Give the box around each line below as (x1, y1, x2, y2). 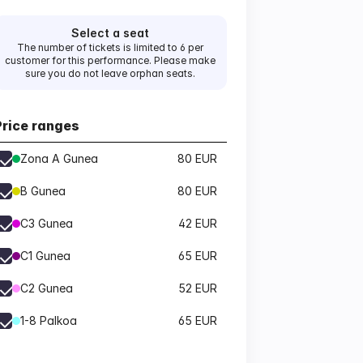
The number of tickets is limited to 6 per (17, 41, 203, 53)
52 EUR (178, 281, 217, 295)
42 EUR (178, 216, 217, 230)
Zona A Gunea (20, 152, 98, 165)
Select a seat (71, 26, 149, 40)
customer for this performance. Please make (5, 54, 216, 66)
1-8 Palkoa (20, 314, 77, 327)
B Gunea (20, 184, 66, 198)
